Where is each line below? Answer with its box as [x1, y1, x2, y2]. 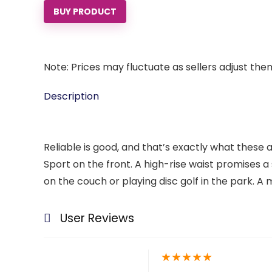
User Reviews [60, 210, 134, 226]
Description [44, 89, 99, 103]
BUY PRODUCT [53, 5, 117, 18]
